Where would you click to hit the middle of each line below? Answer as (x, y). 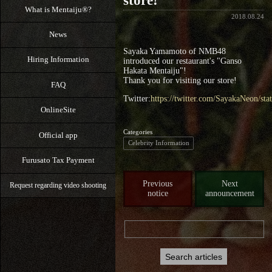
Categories (138, 131)
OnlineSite (58, 110)
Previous (158, 183)
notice (158, 193)
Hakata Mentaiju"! (155, 71)
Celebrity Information (158, 143)
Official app (58, 135)
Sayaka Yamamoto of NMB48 (174, 52)
